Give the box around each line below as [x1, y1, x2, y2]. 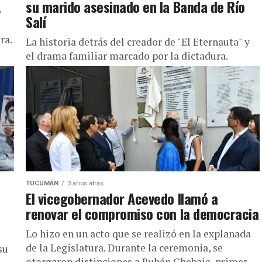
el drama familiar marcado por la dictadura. [26, 49, 228, 63]
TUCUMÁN [26, 180, 58, 187]
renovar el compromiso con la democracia [26, 203, 259, 224]
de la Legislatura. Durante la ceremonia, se [26, 241, 223, 254]
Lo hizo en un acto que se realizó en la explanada [26, 227, 251, 240]
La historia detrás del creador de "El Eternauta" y [26, 35, 250, 49]
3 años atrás [67, 180, 104, 187]
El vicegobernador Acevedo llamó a [26, 188, 218, 209]
